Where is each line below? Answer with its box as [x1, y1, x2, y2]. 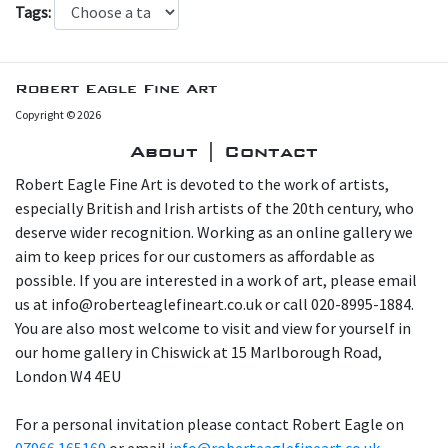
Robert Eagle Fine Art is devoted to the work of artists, [15, 174, 389, 195]
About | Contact [130, 141, 318, 163]
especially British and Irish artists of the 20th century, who [15, 198, 414, 219]
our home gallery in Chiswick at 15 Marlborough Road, [15, 342, 382, 363]
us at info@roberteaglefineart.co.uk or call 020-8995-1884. [15, 294, 414, 315]
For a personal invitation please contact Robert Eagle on [15, 414, 404, 435]
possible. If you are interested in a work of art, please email [15, 270, 417, 291]
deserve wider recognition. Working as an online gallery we [15, 222, 413, 243]
